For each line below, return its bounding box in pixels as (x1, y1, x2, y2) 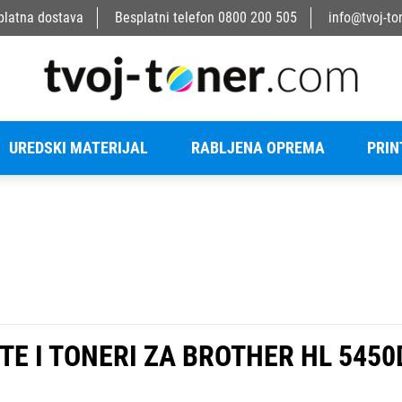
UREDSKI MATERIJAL (8, 137, 148, 158)
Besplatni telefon (115, 9, 214, 26)
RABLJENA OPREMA (190, 137, 325, 158)
